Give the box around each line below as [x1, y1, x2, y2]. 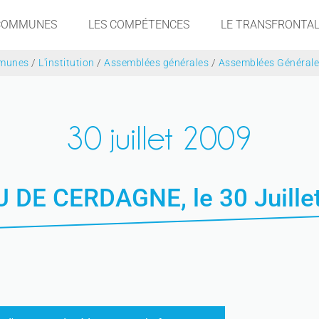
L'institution [38, 57, 95, 69]
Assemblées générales [104, 57, 209, 69]
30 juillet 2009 [66, 121, 253, 156]
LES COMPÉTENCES [88, 18, 189, 31]
